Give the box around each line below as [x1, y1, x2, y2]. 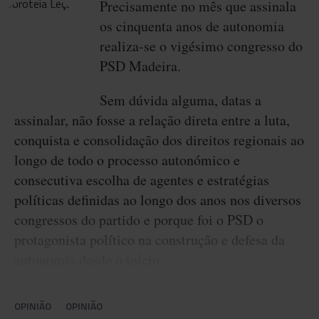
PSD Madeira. [100, 56, 181, 75]
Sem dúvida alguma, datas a [100, 90, 261, 110]
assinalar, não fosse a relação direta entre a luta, [14, 110, 290, 130]
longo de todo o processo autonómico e [14, 150, 240, 169]
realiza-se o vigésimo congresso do [100, 36, 303, 56]
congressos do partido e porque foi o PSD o [14, 210, 263, 229]
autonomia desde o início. [14, 250, 163, 269]
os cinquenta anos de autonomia [100, 16, 284, 36]
